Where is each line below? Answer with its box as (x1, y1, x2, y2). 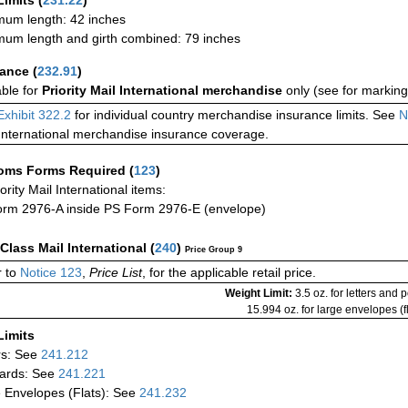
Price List (89, 265, 142, 280)
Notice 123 (16, 265, 82, 280)
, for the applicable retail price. (142, 265, 316, 280)
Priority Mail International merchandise (42, 83, 286, 98)
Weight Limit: (225, 287, 295, 301)
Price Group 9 (185, 245, 242, 255)
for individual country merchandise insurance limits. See (71, 107, 395, 123)
